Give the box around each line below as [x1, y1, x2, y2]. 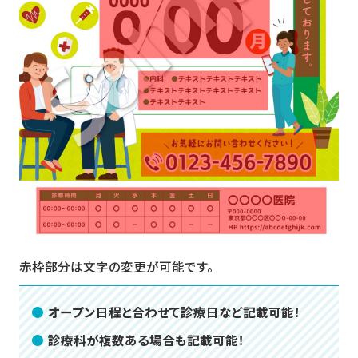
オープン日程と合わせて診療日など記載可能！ [47, 302, 300, 320]
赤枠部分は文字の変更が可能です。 [18, 257, 213, 275]
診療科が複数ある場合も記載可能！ [47, 330, 245, 348]
